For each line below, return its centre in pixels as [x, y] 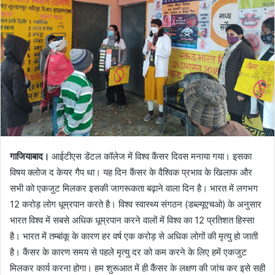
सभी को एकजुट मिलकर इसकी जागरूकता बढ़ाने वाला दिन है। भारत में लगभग [134, 188]
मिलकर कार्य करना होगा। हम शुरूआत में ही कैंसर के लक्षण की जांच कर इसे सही [137, 268]
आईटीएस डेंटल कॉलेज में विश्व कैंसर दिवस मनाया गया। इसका [152, 156]
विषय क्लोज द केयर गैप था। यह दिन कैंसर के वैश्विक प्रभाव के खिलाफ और [131, 172]
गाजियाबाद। [31, 156]
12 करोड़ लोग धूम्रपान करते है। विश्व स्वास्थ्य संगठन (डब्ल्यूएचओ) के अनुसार [136, 204]
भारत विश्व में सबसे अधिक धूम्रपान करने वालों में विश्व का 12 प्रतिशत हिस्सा [132, 220]
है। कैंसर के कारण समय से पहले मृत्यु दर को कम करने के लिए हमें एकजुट [128, 252]
